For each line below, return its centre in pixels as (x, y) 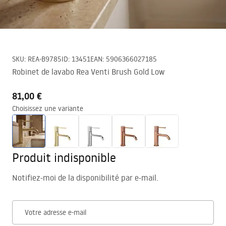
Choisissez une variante (48, 108)
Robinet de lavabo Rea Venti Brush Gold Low (88, 72)
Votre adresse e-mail (55, 212)
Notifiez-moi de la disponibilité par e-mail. (85, 178)
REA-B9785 (45, 59)
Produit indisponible (64, 157)
